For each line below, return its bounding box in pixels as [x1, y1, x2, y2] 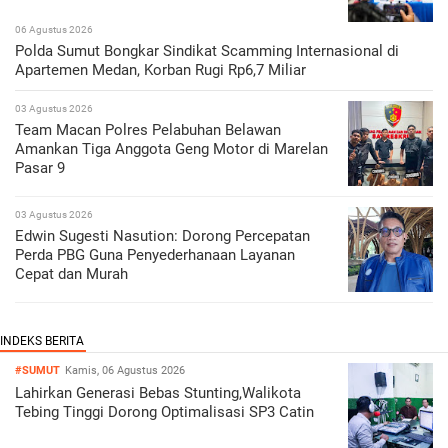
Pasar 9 [15, 159, 65, 178]
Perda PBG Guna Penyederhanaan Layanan [15, 246, 295, 265]
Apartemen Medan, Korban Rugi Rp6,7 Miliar [15, 61, 306, 80]
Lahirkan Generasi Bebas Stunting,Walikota [15, 384, 301, 403]
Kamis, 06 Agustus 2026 [65, 364, 185, 378]
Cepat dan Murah [15, 265, 128, 284]
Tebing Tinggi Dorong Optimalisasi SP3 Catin [15, 403, 314, 422]
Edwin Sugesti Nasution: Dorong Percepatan [15, 227, 310, 246]
